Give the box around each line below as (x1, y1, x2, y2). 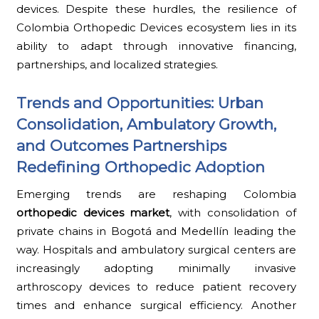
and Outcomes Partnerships (16, 136, 226, 155)
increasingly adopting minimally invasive (16, 261, 297, 275)
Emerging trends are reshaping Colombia (16, 187, 297, 201)
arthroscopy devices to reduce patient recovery (16, 279, 297, 293)
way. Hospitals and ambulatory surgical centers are (16, 242, 297, 256)
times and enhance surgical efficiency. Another (16, 298, 297, 312)
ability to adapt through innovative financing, (16, 38, 297, 53)
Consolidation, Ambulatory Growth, (16, 115, 276, 133)
